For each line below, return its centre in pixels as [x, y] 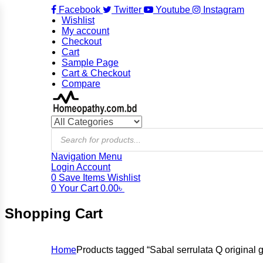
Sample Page [90, 63]
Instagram [224, 10]
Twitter [128, 10]
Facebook [80, 10]
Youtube [173, 10]
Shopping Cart [54, 213]
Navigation [74, 156]
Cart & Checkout [96, 73]
